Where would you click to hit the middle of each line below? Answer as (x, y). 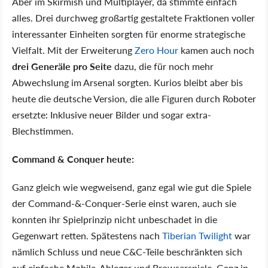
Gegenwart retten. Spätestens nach (87, 236)
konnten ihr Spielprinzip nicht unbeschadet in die (115, 220)
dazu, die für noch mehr (163, 66)
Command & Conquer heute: (73, 159)
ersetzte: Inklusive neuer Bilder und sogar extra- (112, 115)
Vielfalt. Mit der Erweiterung (73, 50)
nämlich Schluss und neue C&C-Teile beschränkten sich (127, 252)
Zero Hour (156, 50)
